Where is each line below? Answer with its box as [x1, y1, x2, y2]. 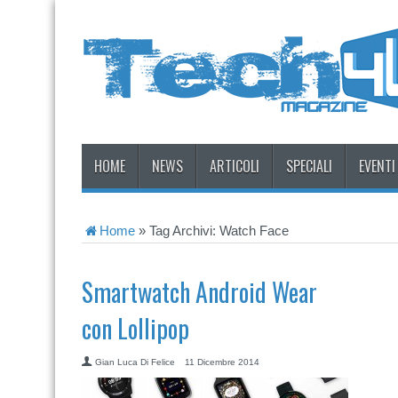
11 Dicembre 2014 [185, 357, 259, 367]
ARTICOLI [210, 155, 259, 177]
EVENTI [359, 155, 395, 177]
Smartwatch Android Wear [82, 274, 317, 310]
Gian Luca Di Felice [95, 357, 175, 367]
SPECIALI [286, 155, 332, 177]
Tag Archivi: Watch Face [149, 223, 289, 238]
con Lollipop [82, 310, 189, 346]
